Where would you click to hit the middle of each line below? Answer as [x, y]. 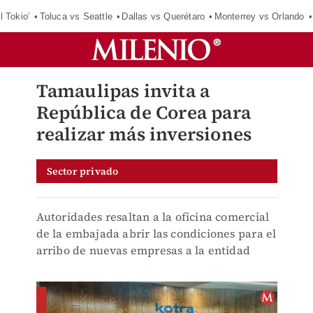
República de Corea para [144, 112]
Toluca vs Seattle [76, 16]
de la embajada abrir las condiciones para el [156, 233]
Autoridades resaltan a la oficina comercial [153, 217]
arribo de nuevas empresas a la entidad [143, 250]
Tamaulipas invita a [123, 91]
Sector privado [82, 171]
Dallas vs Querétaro [163, 16]
